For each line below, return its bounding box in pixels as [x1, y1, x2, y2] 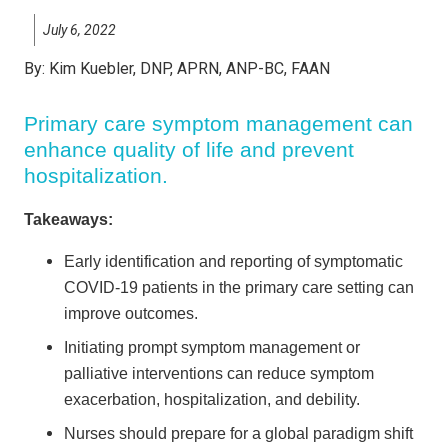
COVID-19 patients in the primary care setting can [64, 278, 414, 296]
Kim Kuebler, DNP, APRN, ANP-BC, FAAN [49, 59, 330, 79]
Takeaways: [24, 210, 113, 228]
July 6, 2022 [43, 22, 116, 39]
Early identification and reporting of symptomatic [64, 252, 403, 270]
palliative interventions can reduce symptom [64, 364, 374, 382]
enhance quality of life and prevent [24, 138, 354, 162]
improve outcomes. [64, 304, 198, 322]
